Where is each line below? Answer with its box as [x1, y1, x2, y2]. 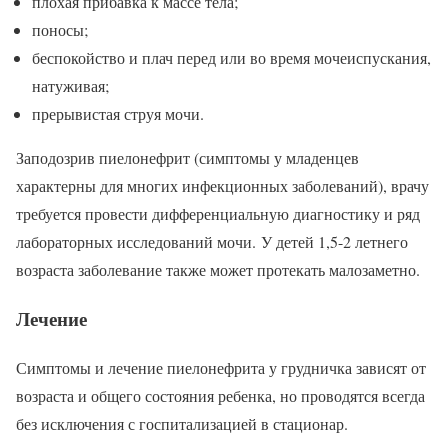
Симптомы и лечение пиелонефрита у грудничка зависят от [16, 356, 426, 378]
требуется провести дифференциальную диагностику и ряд [16, 203, 420, 225]
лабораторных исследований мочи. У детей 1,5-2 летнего [16, 231, 408, 253]
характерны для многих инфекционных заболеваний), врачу [16, 175, 429, 197]
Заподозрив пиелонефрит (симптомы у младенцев [16, 147, 359, 169]
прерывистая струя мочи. [32, 103, 204, 125]
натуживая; [32, 75, 109, 97]
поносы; [32, 19, 88, 41]
